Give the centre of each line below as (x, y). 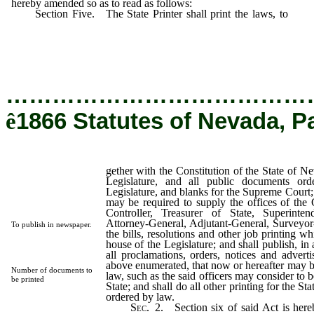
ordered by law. (140, 296)
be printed (27, 279)
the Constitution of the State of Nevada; (115, 24)
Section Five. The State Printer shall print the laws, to (149, 13)
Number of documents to (52, 270)
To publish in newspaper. (51, 224)
